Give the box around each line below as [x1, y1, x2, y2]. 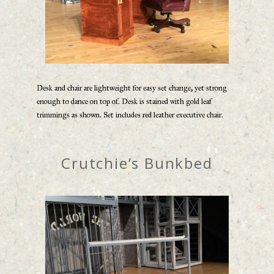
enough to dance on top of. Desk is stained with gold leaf [37, 96, 212, 106]
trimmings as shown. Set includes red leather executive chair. [37, 109, 223, 120]
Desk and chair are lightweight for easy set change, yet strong [37, 83, 227, 93]
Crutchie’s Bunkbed [61, 152, 213, 173]
